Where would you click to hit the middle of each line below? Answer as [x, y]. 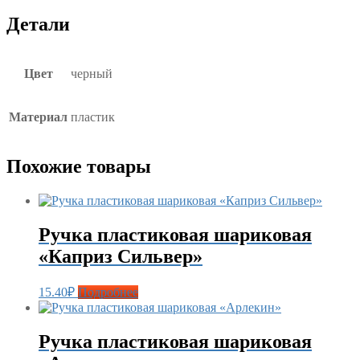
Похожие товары [79, 166]
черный [92, 73]
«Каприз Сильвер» [121, 256]
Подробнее [108, 292]
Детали [38, 24]
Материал [38, 117]
